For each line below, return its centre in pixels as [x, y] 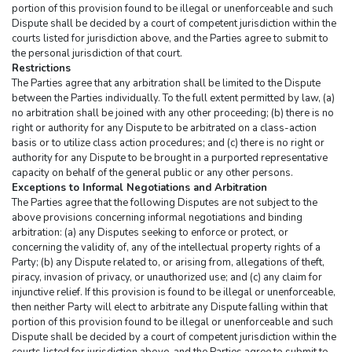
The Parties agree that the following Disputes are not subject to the [165, 203]
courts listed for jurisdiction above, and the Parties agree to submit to [170, 39]
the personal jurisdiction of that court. [97, 54]
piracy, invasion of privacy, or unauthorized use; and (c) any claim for [167, 278]
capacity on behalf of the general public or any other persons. [152, 173]
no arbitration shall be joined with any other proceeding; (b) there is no [173, 114]
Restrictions [41, 69]
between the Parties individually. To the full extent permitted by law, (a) [173, 99]
